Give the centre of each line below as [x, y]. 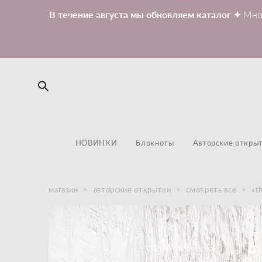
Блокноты [155, 142]
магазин [63, 189]
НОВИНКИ [96, 142]
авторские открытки [132, 189]
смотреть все [211, 189]
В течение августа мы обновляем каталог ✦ [146, 14]
